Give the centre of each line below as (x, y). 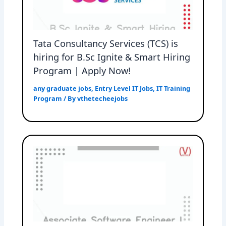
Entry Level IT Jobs (124, 89)
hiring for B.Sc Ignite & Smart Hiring (112, 57)
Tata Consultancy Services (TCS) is (106, 44)
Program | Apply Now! (82, 71)
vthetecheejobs (103, 99)
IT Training (174, 89)
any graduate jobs (63, 89)
